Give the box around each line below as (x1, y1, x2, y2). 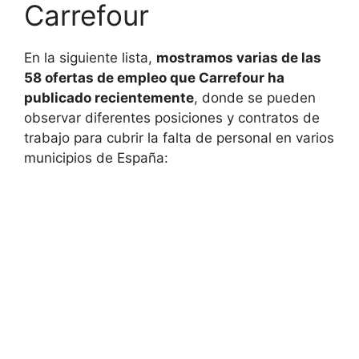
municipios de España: (24, 150, 168, 167)
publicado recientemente (24, 90, 194, 107)
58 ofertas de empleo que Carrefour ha (24, 70, 284, 87)
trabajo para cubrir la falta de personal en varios (24, 130, 334, 147)
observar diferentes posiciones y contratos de (24, 110, 320, 127)
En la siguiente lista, (24, 50, 156, 67)
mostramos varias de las (156, 50, 321, 67)
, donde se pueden (194, 90, 316, 107)
